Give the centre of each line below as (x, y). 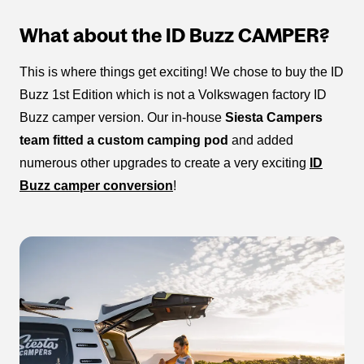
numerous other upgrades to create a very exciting (165, 163)
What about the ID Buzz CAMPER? (174, 35)
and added (261, 140)
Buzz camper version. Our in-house (122, 117)
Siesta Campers (274, 117)
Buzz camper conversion (96, 186)
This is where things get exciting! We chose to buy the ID (182, 72)
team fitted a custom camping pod (124, 140)
